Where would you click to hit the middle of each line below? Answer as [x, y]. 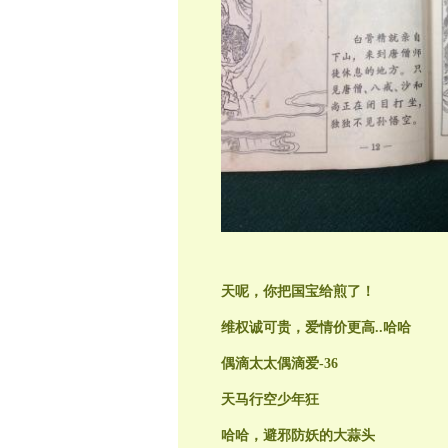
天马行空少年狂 [269, 400]
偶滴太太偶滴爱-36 [279, 364]
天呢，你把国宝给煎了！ [297, 292]
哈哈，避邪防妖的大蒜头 [297, 436]
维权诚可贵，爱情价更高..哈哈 [315, 328]
